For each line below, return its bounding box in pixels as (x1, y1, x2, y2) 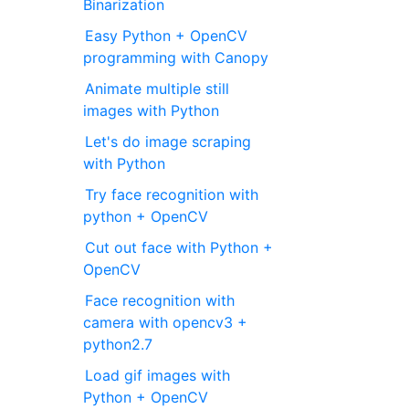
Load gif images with (85, 365, 231, 384)
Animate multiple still (85, 79, 230, 98)
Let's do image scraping (85, 131, 252, 151)
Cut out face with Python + (85, 237, 274, 257)
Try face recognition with (85, 184, 259, 204)
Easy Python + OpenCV (85, 26, 248, 45)
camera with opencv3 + (83, 312, 248, 331)
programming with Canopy (83, 47, 269, 67)
